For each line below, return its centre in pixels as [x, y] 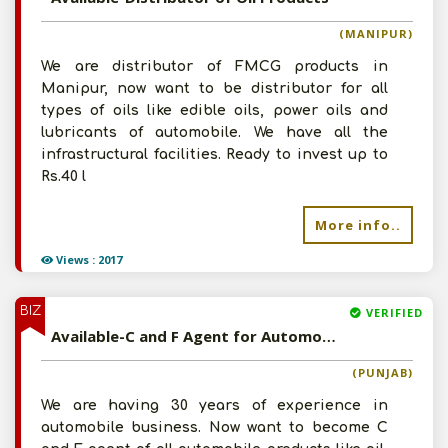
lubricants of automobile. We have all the [214, 132]
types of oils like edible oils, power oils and [214, 110]
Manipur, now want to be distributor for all [214, 88]
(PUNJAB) [382, 372]
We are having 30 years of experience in [214, 405]
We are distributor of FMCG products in [214, 66]
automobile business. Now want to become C [214, 427]
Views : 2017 [87, 259]
